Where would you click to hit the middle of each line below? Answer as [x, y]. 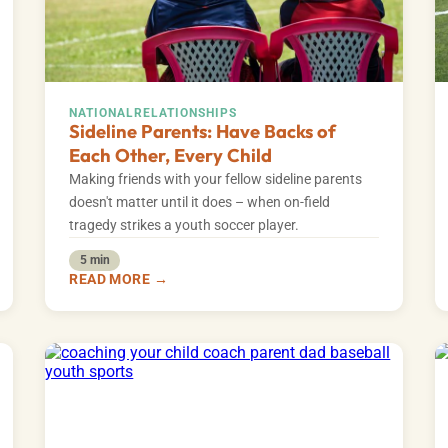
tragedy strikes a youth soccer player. [184, 226]
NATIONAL [102, 113]
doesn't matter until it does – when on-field [200, 203]
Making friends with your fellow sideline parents [216, 180]
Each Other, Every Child [171, 156]
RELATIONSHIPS [186, 113]
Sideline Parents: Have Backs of [203, 132]
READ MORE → [118, 278]
